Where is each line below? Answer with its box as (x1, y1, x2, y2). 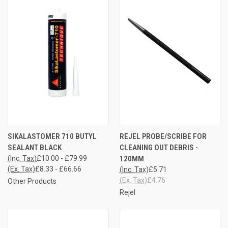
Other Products (8, 177, 56, 185)
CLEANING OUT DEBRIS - (119, 142, 198, 152)
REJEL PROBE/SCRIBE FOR (119, 131, 207, 141)
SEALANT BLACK (8, 142, 62, 152)
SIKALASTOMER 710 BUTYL (8, 131, 97, 141)
